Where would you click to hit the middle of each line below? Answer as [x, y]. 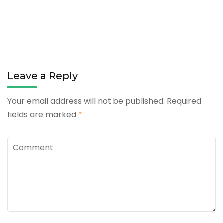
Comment [28, 143]
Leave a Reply [43, 75]
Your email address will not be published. [86, 101]
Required [184, 101]
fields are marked [43, 114]
